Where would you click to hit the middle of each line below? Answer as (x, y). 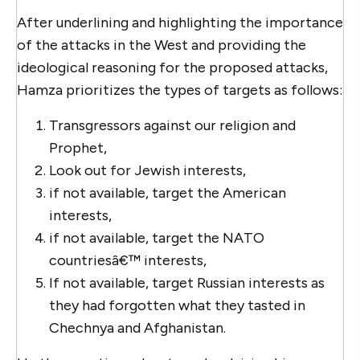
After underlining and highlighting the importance (180, 22)
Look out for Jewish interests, (147, 170)
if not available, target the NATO (157, 237)
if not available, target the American (168, 192)
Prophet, (78, 147)
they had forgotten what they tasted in (177, 305)
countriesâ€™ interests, (128, 260)
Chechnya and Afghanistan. (137, 327)
